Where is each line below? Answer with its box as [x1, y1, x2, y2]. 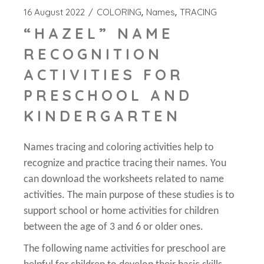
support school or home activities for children [24, 206, 219, 217]
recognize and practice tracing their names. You [24, 158, 227, 170]
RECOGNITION [24, 45, 163, 64]
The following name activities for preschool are [24, 243, 226, 255]
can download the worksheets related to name [24, 174, 225, 186]
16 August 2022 [24, 6, 85, 18]
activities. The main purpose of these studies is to [24, 190, 235, 202]
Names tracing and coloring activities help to [24, 142, 214, 154]
